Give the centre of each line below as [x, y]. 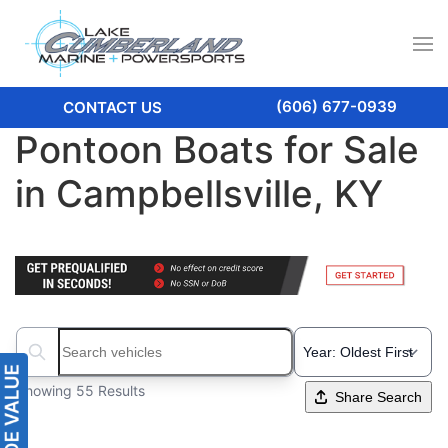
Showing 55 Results [80, 390]
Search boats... [72, 362]
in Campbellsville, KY [199, 194]
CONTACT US [112, 108]
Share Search [378, 396]
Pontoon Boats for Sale [217, 150]
